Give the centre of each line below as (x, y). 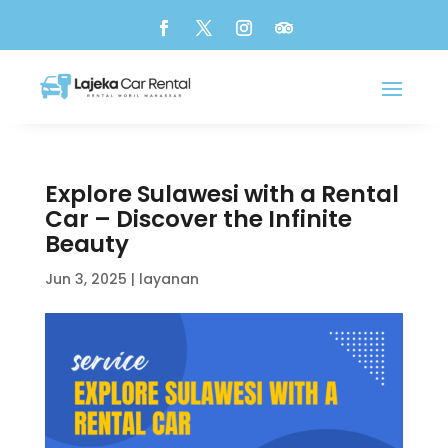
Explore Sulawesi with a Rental (221, 193)
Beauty (86, 243)
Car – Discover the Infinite (198, 218)
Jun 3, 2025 (85, 278)
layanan (168, 278)
